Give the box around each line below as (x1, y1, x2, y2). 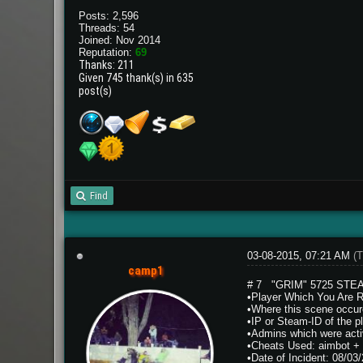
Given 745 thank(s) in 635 (79, 71, 194, 85)
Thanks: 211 (79, 58, 135, 72)
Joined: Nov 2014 (79, 34, 161, 47)
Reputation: (79, 46, 136, 59)
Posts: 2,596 (79, 10, 139, 23)
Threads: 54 (79, 22, 135, 35)
